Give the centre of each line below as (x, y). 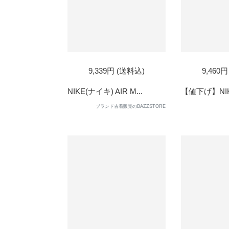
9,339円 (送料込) (117, 71)
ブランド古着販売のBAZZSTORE (131, 106)
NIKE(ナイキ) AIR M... (105, 91)
